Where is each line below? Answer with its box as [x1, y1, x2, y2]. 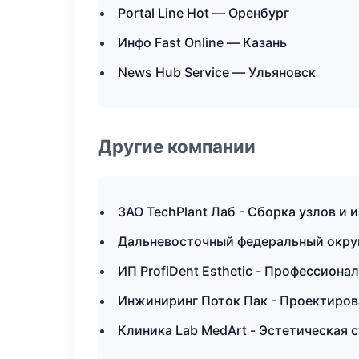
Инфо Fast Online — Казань [118, 34, 287, 50]
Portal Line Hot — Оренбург [118, 5, 289, 21]
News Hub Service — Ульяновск [118, 64, 316, 80]
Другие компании [98, 135, 256, 157]
